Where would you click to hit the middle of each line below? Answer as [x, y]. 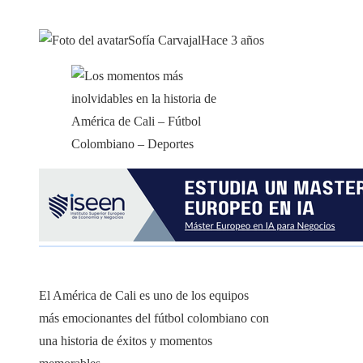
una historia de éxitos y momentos [126, 341]
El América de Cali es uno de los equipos [144, 296]
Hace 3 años [233, 41]
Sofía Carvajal [164, 41]
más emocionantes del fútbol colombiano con [154, 318]
